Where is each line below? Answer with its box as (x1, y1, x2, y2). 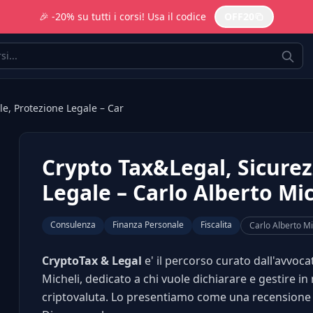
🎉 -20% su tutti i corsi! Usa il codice (39, 10, 206, 23)
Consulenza (50, 219, 96, 231)
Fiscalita (200, 219, 232, 231)
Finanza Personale (112, 219, 184, 231)
